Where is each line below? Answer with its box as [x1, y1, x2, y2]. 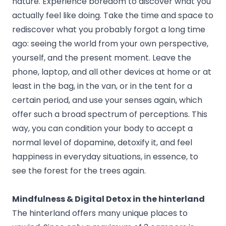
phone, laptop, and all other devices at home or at [12, 66, 211, 78]
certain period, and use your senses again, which [12, 94, 202, 106]
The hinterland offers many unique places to [12, 207, 188, 219]
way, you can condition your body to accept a [12, 123, 193, 135]
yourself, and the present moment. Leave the [12, 52, 191, 64]
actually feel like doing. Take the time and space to [12, 10, 213, 22]
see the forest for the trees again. [12, 165, 146, 177]
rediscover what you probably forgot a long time [12, 24, 205, 36]
